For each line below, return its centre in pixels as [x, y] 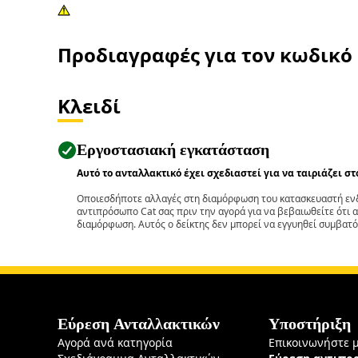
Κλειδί [89, 106]
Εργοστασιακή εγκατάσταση [173, 149]
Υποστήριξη [310, 324]
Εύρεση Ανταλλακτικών [139, 324]
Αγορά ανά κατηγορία [115, 342]
